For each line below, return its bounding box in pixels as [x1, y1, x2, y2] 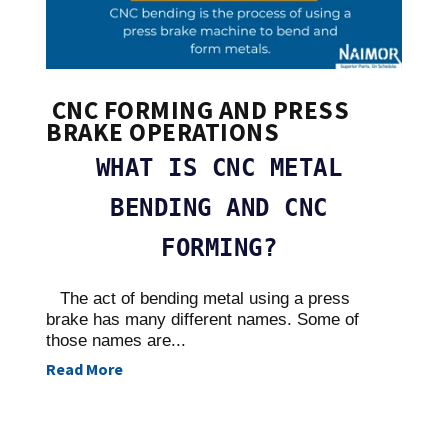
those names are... [46, 331, 186, 351]
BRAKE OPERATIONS [46, 116, 279, 149]
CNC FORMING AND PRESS [46, 94, 349, 127]
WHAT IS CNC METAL [95, 154, 343, 183]
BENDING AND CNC [110, 194, 328, 223]
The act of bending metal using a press [55, 289, 350, 309]
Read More [46, 359, 123, 380]
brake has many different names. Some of [46, 310, 359, 330]
